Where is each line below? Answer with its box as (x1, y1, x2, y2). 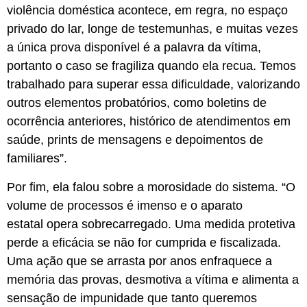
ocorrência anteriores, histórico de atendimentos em (7, 114, 291, 129)
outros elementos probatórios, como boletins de (7, 96, 267, 110)
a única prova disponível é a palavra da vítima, (7, 40, 261, 55)
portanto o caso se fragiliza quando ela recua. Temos (7, 59, 296, 73)
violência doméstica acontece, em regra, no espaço (7, 3, 288, 18)
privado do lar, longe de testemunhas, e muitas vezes (7, 22, 298, 36)
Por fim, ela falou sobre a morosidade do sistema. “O (7, 180, 295, 194)
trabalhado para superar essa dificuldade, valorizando (7, 77, 300, 92)
